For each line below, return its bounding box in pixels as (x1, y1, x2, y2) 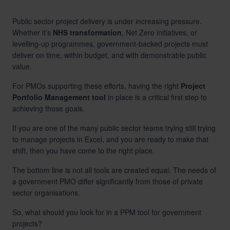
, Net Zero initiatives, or (122, 27, 197, 37)
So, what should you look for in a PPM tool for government (12, 207, 201, 217)
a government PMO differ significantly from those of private (12, 176, 203, 186)
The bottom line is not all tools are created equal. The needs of (12, 165, 216, 175)
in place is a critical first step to (106, 92, 207, 102)
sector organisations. (12, 187, 80, 198)
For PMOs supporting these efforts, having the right (12, 81, 181, 91)
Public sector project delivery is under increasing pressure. (12, 16, 202, 26)
